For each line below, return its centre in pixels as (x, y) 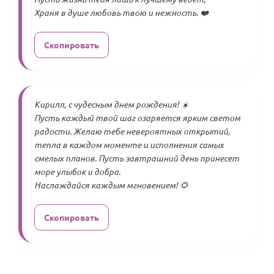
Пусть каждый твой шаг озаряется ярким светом (137, 118)
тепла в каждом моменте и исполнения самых (129, 145)
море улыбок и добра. (77, 172)
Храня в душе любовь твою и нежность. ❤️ (121, 13)
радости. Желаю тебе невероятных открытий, (132, 131)
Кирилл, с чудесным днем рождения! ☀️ (112, 104)
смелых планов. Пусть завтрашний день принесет (137, 158)
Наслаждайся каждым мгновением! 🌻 (111, 185)
